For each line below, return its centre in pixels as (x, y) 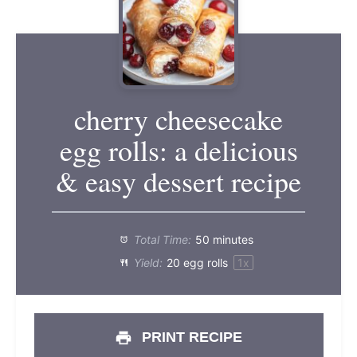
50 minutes (225, 240)
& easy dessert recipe (178, 181)
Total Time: (161, 240)
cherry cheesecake (178, 119)
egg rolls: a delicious (178, 150)
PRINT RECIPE (190, 337)
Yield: (146, 263)
